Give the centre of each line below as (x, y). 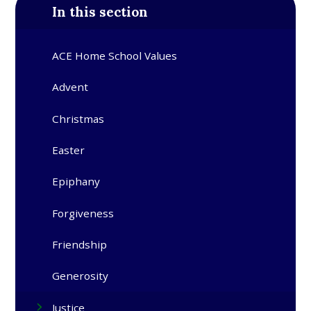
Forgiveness (83, 213)
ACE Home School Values (115, 56)
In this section (100, 11)
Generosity (81, 276)
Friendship (80, 245)
